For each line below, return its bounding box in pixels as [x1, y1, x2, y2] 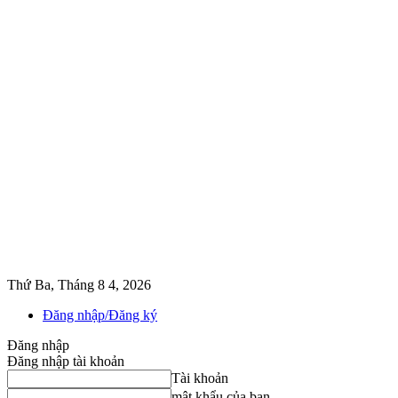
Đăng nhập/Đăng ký [43, 307, 157, 322]
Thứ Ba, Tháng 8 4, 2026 [7, 277, 151, 292]
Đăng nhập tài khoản [7, 354, 124, 369]
